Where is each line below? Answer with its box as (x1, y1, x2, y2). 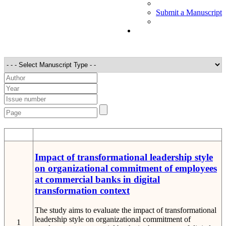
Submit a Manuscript (156, 8, 222, 17)
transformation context (35, 185, 130, 196)
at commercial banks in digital (35, 174, 160, 185)
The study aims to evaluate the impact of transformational (35, 206, 216, 215)
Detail (118, 130, 137, 139)
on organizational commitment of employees (35, 163, 217, 174)
